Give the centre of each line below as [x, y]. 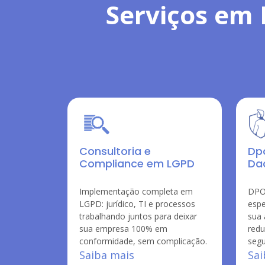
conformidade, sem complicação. [143, 241]
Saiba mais [107, 255]
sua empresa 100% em [123, 229]
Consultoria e [115, 151]
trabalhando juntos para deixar [138, 216]
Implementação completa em [136, 191]
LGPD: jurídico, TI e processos [137, 204]
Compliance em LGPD [137, 164]
